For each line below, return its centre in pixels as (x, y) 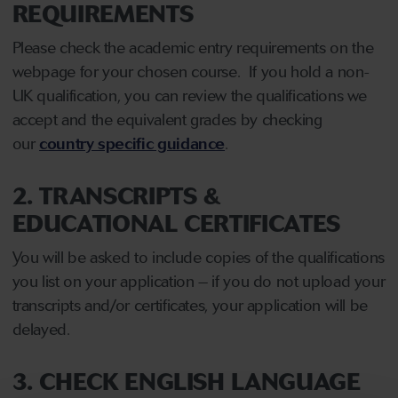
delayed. (41, 330)
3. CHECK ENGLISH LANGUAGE (186, 382)
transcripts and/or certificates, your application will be (190, 306)
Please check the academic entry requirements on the (193, 48)
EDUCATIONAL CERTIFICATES (176, 224)
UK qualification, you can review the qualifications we (190, 96)
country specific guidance (132, 144)
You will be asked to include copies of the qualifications (198, 258)
